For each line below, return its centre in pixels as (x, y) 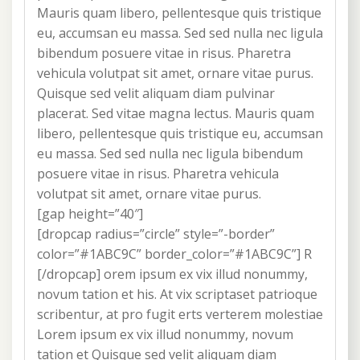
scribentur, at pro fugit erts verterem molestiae (180, 315)
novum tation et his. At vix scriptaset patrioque (177, 295)
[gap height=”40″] (90, 214)
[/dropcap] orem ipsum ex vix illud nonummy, (172, 274)
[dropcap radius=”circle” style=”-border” (156, 234)
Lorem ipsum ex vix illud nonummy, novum (165, 335)
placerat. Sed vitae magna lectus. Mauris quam (176, 114)
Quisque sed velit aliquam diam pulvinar (156, 94)
